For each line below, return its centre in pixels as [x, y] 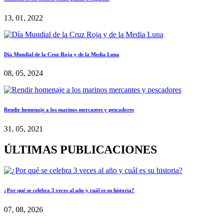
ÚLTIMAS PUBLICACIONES [80, 150]
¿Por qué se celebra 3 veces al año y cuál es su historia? [69, 190]
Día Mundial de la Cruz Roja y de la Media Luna [62, 54]
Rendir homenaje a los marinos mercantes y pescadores [69, 110]
